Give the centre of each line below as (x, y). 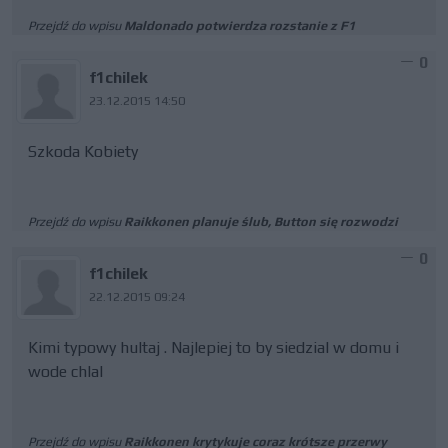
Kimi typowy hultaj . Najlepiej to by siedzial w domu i (213, 347)
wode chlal (65, 371)
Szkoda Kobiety (83, 151)
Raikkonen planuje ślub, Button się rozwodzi (261, 221)
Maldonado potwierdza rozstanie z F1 (239, 25)
